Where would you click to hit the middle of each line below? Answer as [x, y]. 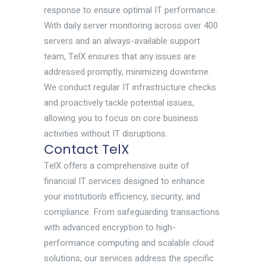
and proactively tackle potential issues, [119, 102]
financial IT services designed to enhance [124, 181]
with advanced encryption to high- [110, 227]
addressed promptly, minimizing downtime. [127, 72]
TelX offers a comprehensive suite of [117, 165]
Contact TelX [87, 149]
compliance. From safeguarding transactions [132, 212]
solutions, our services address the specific [129, 258]
